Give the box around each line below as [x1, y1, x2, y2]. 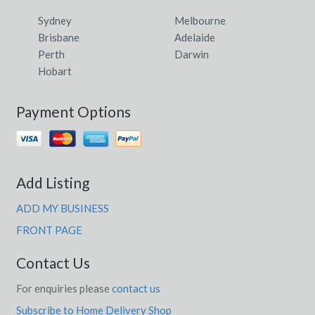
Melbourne [174, 13, 226, 27]
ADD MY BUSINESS [15, 201, 109, 214]
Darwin [174, 47, 209, 60]
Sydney [38, 13, 72, 27]
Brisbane [38, 30, 79, 44]
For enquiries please [15, 281, 112, 295]
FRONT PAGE [15, 223, 82, 236]
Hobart [38, 64, 72, 77]
